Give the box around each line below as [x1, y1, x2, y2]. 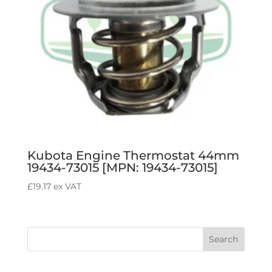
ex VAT [53, 180, 81, 192]
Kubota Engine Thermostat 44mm [27, 148, 239, 163]
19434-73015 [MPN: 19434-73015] [27, 160, 218, 175]
